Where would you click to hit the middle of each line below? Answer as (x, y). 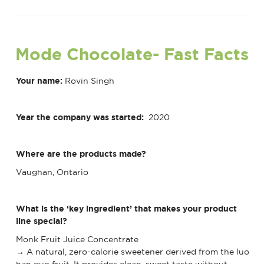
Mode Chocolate (84, 54)
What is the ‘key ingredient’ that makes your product (127, 208)
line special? (43, 221)
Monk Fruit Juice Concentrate (77, 239)
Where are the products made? (81, 154)
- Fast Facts (201, 54)
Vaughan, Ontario (52, 172)
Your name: (41, 80)
